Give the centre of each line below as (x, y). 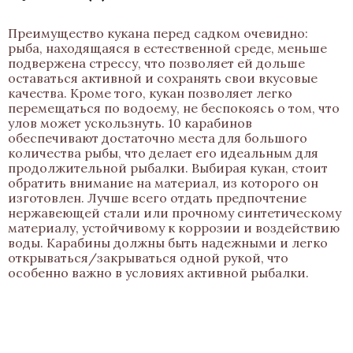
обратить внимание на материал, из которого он (163, 183)
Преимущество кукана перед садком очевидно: (158, 33)
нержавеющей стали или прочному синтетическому (175, 213)
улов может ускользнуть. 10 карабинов (130, 123)
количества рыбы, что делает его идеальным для (163, 153)
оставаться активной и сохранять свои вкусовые (163, 78)
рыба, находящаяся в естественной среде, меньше (167, 48)
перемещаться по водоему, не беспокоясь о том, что (174, 108)
